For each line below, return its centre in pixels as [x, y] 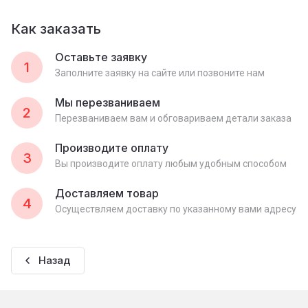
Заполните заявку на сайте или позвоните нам [160, 73]
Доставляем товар [107, 194]
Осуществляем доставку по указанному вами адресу [176, 209]
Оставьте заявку [101, 57]
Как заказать [56, 29]
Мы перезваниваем [108, 103]
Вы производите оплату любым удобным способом [171, 164]
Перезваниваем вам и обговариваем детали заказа [173, 119]
